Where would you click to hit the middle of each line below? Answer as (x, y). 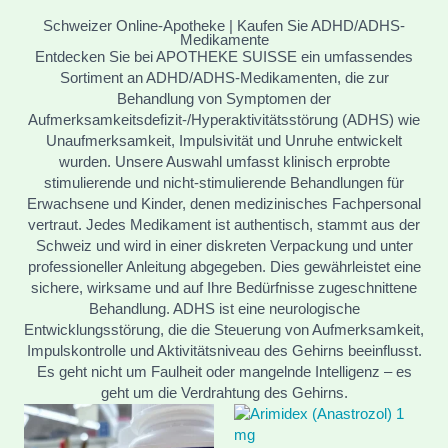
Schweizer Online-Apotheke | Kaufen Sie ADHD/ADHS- (224, 25)
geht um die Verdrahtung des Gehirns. (224, 392)
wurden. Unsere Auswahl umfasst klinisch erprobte (224, 161)
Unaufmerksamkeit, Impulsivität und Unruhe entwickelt (224, 140)
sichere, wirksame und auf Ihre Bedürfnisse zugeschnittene (224, 287)
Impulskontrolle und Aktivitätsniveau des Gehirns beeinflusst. (224, 350)
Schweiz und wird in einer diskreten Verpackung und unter (224, 245)
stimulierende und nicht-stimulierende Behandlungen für (224, 182)
